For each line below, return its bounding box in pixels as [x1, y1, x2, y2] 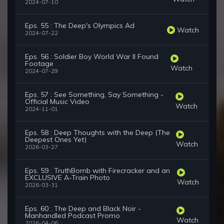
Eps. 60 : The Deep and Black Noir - [25, 204, 141, 213]
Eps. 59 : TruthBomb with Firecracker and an [25, 166, 170, 175]
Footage [25, 59, 53, 68]
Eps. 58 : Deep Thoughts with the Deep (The [25, 128, 170, 137]
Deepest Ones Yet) [25, 135, 86, 144]
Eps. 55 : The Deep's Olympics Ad [25, 21, 134, 30]
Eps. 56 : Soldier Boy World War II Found [25, 52, 158, 61]
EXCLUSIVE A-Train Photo [25, 173, 110, 182]
